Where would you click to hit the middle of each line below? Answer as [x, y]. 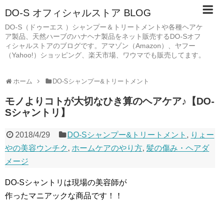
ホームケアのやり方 [107, 148]
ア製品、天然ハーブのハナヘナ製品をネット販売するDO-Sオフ [103, 36]
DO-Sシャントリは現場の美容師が [66, 182]
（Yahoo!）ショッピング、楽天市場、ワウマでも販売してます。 [105, 55]
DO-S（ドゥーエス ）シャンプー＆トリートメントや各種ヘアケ [104, 27]
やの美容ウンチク [36, 148]
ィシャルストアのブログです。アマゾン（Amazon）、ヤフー [100, 46]
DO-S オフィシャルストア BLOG [78, 13]
